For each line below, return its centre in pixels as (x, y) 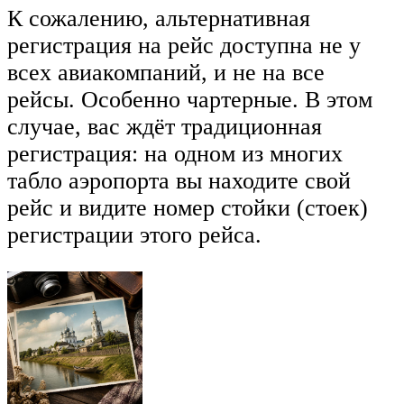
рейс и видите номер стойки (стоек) (188, 207)
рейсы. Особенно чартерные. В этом (190, 99)
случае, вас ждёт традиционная (165, 126)
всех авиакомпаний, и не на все (166, 72)
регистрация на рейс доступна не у (184, 45)
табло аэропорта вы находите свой (179, 180)
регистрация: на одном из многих (175, 153)
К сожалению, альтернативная (159, 18)
